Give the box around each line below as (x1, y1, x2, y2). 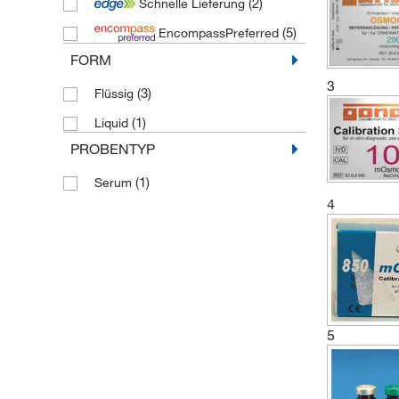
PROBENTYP (69, 139, 155, 158)
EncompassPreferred (154, 25, 282, 41)
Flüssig (94, 85, 137, 102)
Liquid (94, 114, 132, 131)
